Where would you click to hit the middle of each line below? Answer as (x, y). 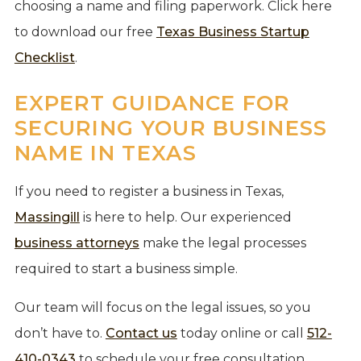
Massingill (47, 217)
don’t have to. (60, 333)
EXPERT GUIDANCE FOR (152, 103)
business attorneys (77, 243)
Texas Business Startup (232, 31)
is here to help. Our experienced (185, 217)
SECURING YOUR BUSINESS (171, 128)
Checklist (44, 57)
